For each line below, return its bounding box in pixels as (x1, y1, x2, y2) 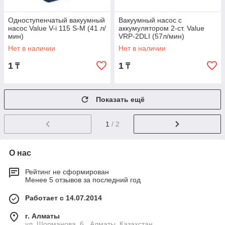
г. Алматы (25, 211, 60, 220)
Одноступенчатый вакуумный (8, 16, 105, 24)
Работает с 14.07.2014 (25, 193, 102, 202)
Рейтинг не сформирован (25, 167, 109, 176)
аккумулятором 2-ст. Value (119, 24, 204, 32)
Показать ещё (96, 95, 145, 103)
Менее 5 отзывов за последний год (25, 175, 141, 184)
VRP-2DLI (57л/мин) (119, 32, 184, 40)
